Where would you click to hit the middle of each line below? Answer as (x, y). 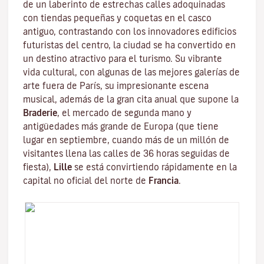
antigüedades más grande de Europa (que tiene (121, 126)
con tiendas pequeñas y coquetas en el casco (117, 18)
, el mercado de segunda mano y (124, 113)
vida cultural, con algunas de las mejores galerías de (131, 72)
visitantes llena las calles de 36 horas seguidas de (126, 154)
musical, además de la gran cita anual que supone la (131, 99)
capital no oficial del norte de (86, 181)
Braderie (40, 113)
